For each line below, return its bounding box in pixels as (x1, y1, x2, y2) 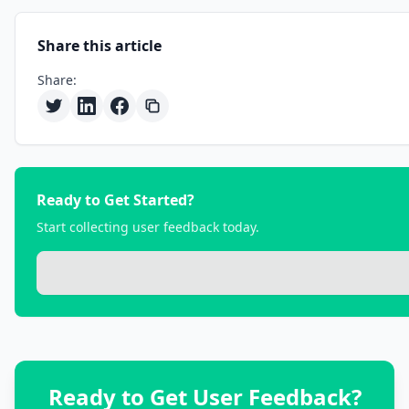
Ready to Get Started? (37, 190, 194, 210)
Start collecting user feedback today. (37, 218, 259, 236)
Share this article (37, 36, 162, 56)
